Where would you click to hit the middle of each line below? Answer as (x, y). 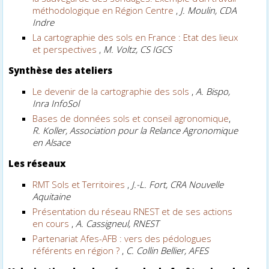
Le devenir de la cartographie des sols (112, 91)
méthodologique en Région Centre (104, 10)
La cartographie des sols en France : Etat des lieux (135, 37)
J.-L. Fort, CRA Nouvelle (178, 184)
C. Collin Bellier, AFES (168, 250)
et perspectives (65, 49)
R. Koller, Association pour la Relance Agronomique (135, 130)
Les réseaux (37, 163)
